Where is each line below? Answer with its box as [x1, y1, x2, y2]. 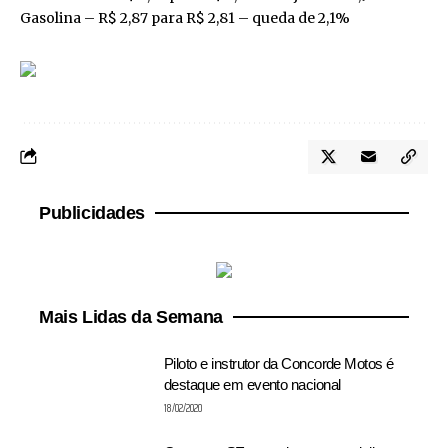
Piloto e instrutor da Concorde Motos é [164, 355, 394, 373]
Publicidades [39, 202, 146, 223]
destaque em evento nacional [164, 376, 341, 394]
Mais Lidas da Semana [39, 306, 223, 327]
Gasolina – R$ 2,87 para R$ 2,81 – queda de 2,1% [20, 9, 350, 28]
